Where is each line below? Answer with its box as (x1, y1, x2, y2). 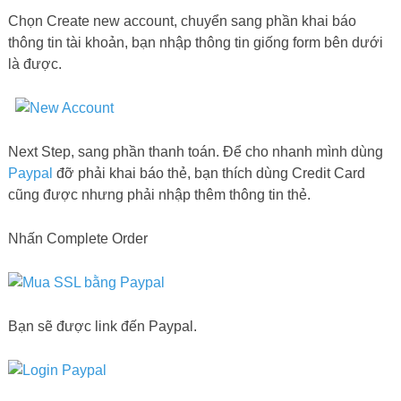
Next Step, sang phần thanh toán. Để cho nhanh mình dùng (7, 144, 383, 160)
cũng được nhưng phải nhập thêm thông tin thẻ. (7, 187, 311, 203)
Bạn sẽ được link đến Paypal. (7, 319, 197, 335)
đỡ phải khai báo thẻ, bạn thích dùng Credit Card (52, 166, 365, 182)
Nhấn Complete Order (7, 231, 148, 247)
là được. (7, 56, 62, 73)
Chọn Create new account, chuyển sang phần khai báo (7, 13, 356, 30)
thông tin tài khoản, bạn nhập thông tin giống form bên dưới (7, 35, 383, 51)
